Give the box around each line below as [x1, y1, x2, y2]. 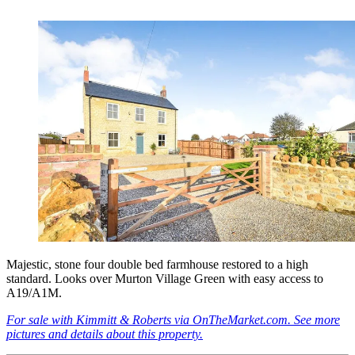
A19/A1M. [6, 285, 62, 300]
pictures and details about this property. [6, 326, 203, 341]
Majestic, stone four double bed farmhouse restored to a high [6, 257, 308, 271]
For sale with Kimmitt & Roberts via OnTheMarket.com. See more [6, 312, 340, 326]
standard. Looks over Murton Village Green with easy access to [6, 271, 323, 285]
